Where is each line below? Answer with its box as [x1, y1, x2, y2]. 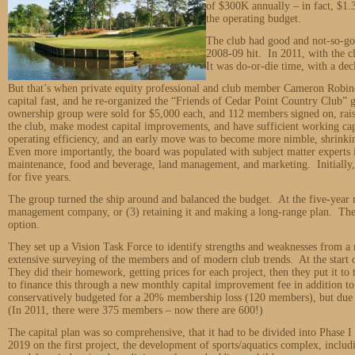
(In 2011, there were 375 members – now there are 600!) [8, 303, 263, 316]
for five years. [8, 170, 74, 183]
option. [8, 218, 40, 231]
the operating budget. [206, 12, 301, 25]
